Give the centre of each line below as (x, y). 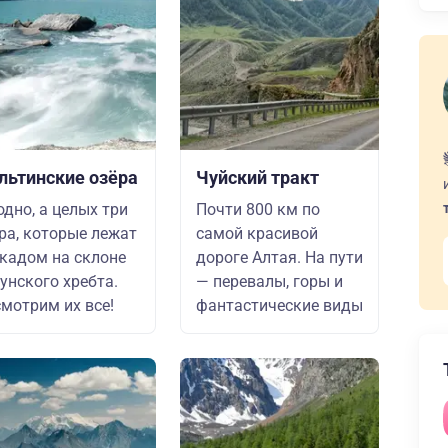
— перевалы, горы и (269, 281)
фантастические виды (279, 305)
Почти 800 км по (258, 209)
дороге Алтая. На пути (279, 257)
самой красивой (257, 233)
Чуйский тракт (257, 177)
